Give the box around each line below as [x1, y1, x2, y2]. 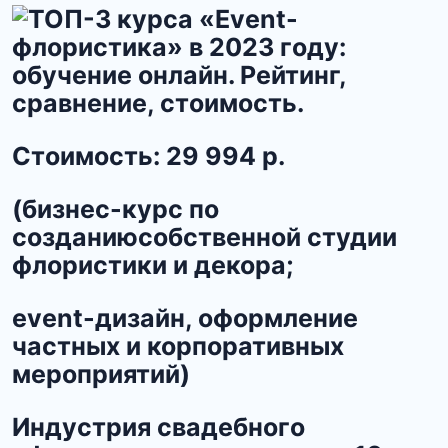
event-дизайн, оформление [12, 303, 358, 334]
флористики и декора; [12, 250, 294, 281]
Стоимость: [12, 141, 166, 172]
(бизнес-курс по [12, 194, 219, 225]
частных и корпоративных [12, 331, 344, 362]
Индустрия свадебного [12, 412, 305, 443]
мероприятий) [12, 359, 190, 390]
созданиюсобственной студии [12, 222, 397, 253]
